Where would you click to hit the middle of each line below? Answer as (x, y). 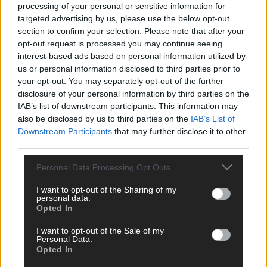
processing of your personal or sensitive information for (122, 6)
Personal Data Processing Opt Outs (103, 167)
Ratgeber (28, 259)
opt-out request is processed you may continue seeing (120, 44)
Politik (22, 235)
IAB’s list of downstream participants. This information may (128, 106)
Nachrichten (32, 223)
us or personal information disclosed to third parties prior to (129, 69)
